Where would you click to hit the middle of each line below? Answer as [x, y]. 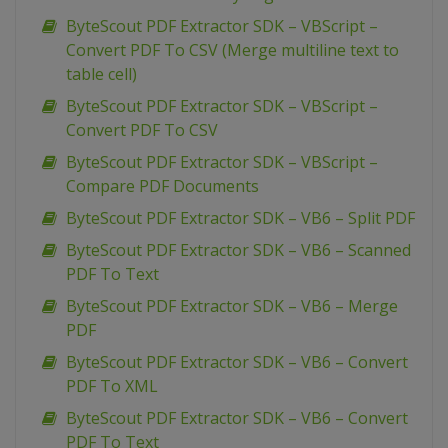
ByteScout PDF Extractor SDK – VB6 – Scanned [238, 250]
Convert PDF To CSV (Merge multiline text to [232, 50]
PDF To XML [112, 386]
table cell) [101, 74]
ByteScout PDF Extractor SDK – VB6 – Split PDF [240, 218]
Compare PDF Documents [162, 186]
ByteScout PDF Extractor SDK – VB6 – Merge [232, 306]
